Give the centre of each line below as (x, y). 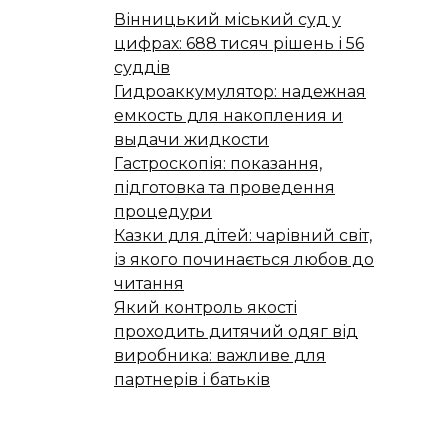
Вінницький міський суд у (227, 19)
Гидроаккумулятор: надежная (240, 91)
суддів (142, 67)
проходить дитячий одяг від (236, 331)
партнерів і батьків (192, 379)
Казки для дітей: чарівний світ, (243, 235)
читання (149, 283)
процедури (163, 211)
